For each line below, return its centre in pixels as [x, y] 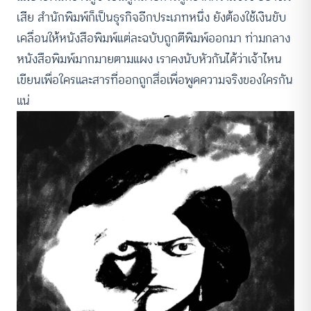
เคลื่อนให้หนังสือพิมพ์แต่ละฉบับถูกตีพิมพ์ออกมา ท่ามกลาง [153, 38]
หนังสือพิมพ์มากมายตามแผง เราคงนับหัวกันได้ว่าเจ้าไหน [149, 59]
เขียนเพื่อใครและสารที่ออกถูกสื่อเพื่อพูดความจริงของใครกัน [155, 79]
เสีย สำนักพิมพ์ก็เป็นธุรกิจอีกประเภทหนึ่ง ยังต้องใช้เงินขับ [151, 17]
